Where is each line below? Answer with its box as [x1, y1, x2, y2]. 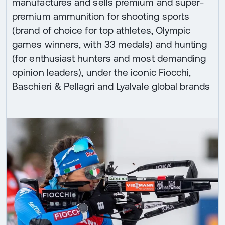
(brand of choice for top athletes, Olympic [12, 24, 191, 36]
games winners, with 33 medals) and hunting [12, 38, 207, 50]
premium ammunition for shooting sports [12, 10, 190, 22]
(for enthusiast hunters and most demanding [12, 52, 206, 64]
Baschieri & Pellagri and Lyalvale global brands [12, 80, 210, 92]
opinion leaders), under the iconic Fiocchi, [12, 66, 191, 78]
